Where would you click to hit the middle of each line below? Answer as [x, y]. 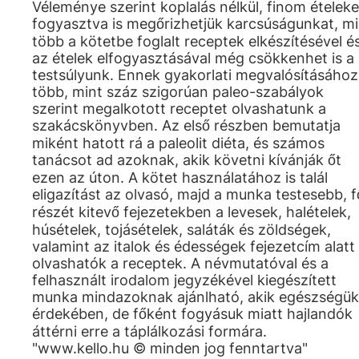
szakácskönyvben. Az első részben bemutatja [186, 125]
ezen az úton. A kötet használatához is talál [180, 177]
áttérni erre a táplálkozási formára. [149, 331]
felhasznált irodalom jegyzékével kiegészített [184, 280]
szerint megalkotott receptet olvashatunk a [179, 109]
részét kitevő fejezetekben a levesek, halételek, [192, 212]
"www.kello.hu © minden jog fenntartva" [170, 348]
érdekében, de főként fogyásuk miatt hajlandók [192, 314]
